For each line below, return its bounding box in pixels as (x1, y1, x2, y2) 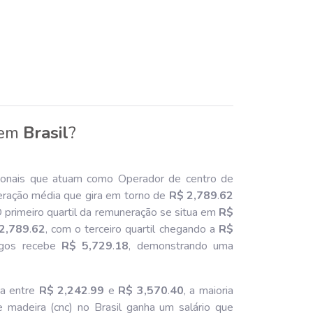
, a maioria (183, 283, 234, 298)
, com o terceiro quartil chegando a (45, 221, 219, 237)
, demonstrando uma (129, 238, 234, 254)
